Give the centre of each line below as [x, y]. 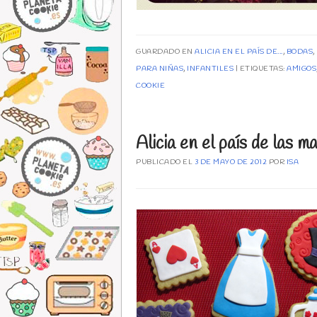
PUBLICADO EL [165, 163]
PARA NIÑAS [160, 69]
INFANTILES [210, 69]
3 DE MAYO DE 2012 [230, 163]
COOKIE [150, 86]
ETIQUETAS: [263, 69]
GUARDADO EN [165, 52]
